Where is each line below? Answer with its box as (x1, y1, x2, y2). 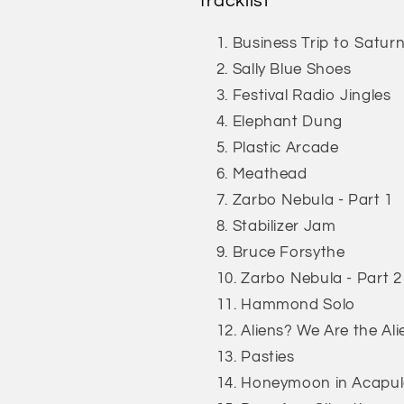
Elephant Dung (232, 113, 343, 130)
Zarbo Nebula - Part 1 (232, 191, 393, 208)
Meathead (232, 165, 308, 182)
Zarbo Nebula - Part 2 (241, 270, 402, 287)
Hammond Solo (241, 296, 355, 313)
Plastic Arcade (232, 139, 339, 156)
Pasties (241, 348, 295, 365)
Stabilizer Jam (232, 217, 336, 234)
